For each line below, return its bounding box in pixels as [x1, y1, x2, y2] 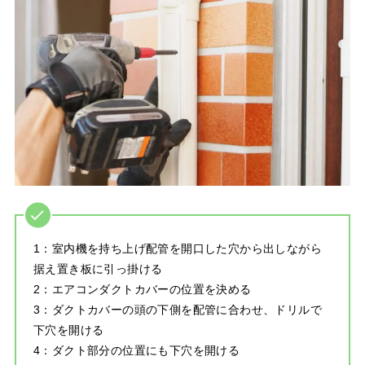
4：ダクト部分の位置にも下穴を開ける [33, 344, 240, 358]
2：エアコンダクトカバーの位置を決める [33, 283, 252, 297]
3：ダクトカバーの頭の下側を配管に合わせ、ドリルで [33, 303, 322, 317]
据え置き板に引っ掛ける [33, 262, 163, 276]
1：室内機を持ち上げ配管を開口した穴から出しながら [33, 242, 322, 256]
